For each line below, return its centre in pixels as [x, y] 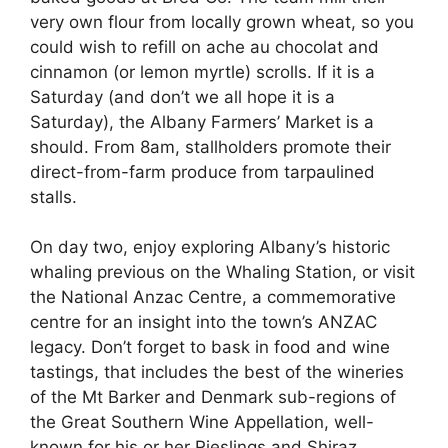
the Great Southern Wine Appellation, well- [202, 422]
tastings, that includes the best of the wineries [217, 372]
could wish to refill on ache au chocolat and [204, 46]
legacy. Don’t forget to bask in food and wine [210, 347]
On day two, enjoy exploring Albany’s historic [210, 247]
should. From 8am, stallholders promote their [210, 146]
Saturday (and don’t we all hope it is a [182, 96]
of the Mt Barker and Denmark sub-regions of [213, 397]
